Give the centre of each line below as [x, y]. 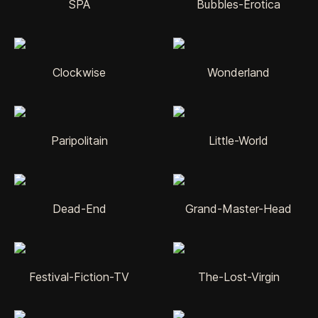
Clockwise [79, 72]
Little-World [238, 140]
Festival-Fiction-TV [79, 276]
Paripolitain [79, 140]
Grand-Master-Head [238, 208]
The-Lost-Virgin [238, 276]
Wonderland [238, 72]
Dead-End [79, 208]
